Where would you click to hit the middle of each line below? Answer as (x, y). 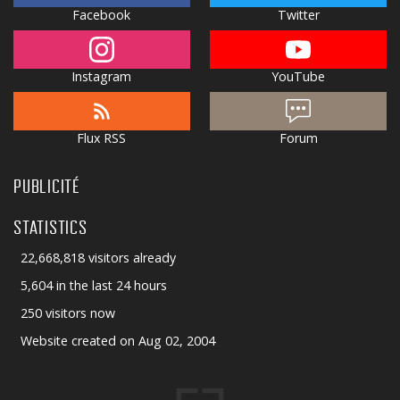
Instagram (102, 77)
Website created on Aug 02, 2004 (117, 341)
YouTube (299, 77)
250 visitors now (67, 313)
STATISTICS (50, 227)
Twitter (298, 15)
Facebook (102, 15)
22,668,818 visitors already (98, 258)
